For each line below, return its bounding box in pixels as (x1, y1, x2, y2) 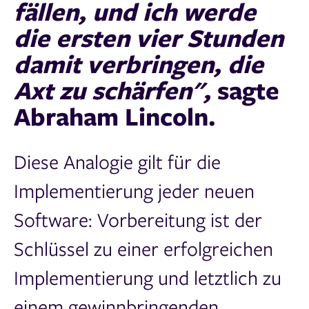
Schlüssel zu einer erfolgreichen (14, 235, 273, 261)
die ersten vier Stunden (14, 20, 283, 55)
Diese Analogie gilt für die (14, 148, 221, 175)
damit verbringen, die (14, 46, 263, 81)
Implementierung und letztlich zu (14, 263, 281, 290)
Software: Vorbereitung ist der (14, 206, 262, 232)
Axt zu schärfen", (14, 72, 217, 108)
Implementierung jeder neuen (14, 177, 255, 203)
